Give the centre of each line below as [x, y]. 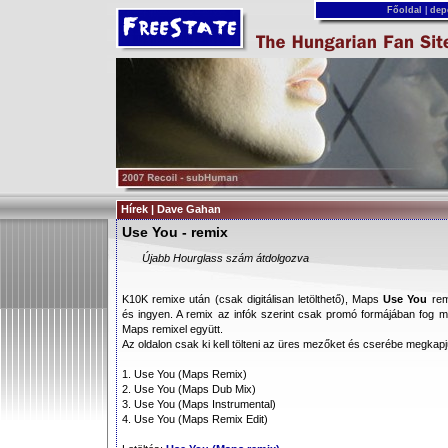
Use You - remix [175, 232]
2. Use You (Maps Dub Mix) [189, 389]
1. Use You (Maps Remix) [184, 374]
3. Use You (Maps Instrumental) [199, 404]
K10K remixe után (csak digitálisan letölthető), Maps [253, 299]
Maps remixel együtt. [172, 329]
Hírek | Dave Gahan [171, 209]
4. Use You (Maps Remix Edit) [195, 419]
